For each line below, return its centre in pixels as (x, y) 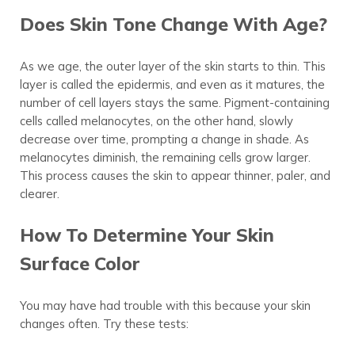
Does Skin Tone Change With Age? (173, 25)
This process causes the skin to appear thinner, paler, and (175, 176)
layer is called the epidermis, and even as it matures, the (172, 85)
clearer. (39, 194)
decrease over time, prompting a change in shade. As (164, 139)
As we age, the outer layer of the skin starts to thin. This (172, 67)
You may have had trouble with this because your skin (165, 306)
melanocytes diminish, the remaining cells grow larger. (165, 158)
